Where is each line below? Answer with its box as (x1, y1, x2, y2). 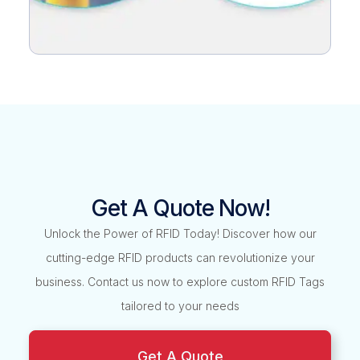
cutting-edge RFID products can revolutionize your (45, 251, 315, 265)
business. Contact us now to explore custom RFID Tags (35, 275, 325, 289)
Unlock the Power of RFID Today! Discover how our (43, 227, 317, 241)
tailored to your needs (121, 299, 239, 313)
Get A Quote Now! (90, 194, 270, 223)
